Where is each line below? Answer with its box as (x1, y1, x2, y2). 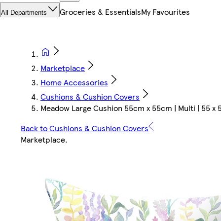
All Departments (1, 9, 47, 17)
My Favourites (141, 6, 190, 18)
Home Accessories (40, 76, 108, 88)
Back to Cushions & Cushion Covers (21, 122, 148, 134)
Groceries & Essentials (60, 6, 141, 18)
